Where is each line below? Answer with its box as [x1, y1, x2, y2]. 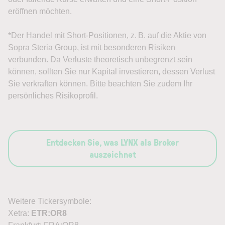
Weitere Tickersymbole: [8, 197, 91, 205]
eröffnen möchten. [8, 7, 72, 16]
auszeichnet [89, 148, 136, 160]
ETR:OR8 [31, 209, 67, 217]
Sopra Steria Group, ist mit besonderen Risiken [8, 43, 175, 52]
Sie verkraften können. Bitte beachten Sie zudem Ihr [8, 79, 192, 88]
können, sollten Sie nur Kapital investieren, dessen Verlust [8, 67, 215, 76]
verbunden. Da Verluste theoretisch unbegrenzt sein [8, 55, 192, 64]
